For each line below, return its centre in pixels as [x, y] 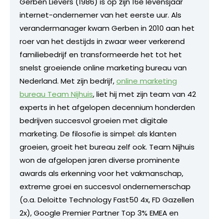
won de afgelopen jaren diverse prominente [100, 160]
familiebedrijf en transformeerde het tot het [101, 55]
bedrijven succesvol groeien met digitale [94, 121]
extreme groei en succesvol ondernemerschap [105, 187]
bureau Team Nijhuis [56, 94]
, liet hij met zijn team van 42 [144, 94]
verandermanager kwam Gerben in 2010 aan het [107, 28]
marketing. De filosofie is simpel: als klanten [98, 134]
